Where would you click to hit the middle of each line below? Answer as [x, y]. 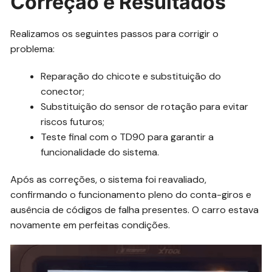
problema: [33, 49]
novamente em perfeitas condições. [90, 225]
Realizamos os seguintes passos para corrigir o [115, 34]
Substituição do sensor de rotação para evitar [145, 107]
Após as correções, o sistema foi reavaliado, [109, 180]
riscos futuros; [73, 122]
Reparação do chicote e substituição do [131, 76]
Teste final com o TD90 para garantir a [127, 137]
